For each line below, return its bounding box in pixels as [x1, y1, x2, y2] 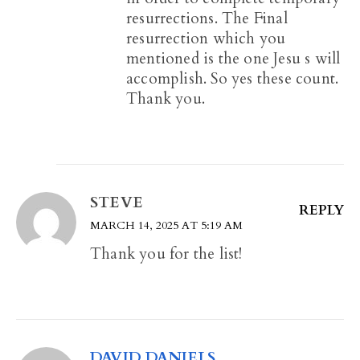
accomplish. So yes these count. [126, 68, 339, 90]
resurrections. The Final [126, 8, 288, 30]
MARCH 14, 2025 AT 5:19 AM [90, 218, 243, 234]
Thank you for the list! [90, 243, 243, 265]
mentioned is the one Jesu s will [126, 48, 341, 70]
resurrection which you [126, 28, 286, 50]
